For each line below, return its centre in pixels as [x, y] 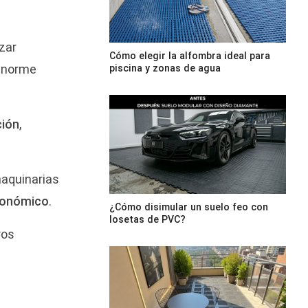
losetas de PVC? [147, 220]
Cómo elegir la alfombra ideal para [189, 55]
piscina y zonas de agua [165, 68]
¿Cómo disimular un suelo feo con [188, 207]
